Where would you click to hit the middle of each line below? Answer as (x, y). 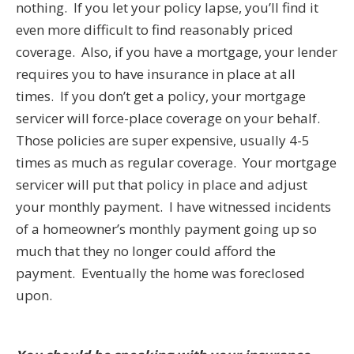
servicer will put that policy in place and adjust (162, 185)
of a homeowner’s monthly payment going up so (166, 229)
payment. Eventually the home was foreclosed (160, 273)
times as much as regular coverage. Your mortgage (176, 163)
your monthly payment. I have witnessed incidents (173, 207)
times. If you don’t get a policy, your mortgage (161, 96)
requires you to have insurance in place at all (156, 74)
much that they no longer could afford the (146, 251)
